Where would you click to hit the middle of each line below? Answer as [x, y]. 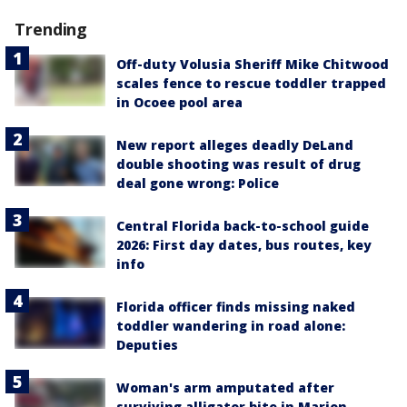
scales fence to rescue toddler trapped [251, 84]
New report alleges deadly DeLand [235, 145]
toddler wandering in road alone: [231, 326]
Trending [51, 30]
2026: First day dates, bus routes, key [244, 245]
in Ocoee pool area [179, 103]
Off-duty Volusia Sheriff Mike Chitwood [253, 65]
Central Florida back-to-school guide [243, 226]
